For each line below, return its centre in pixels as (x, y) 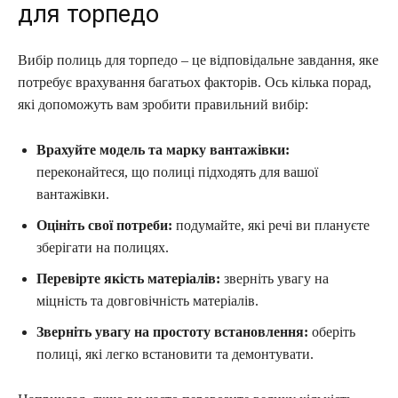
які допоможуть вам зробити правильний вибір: (163, 104)
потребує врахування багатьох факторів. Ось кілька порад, (195, 82)
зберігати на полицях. (103, 247)
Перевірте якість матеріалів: (128, 278)
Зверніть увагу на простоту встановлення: (172, 331)
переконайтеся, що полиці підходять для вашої (177, 171)
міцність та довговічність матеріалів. (147, 300)
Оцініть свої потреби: (104, 225)
